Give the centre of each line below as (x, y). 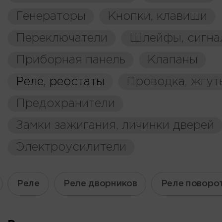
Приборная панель (71, 60)
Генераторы (51, 16)
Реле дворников (100, 184)
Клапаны (172, 60)
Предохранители (65, 104)
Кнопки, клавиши (157, 16)
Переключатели (62, 38)
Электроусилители (71, 147)
